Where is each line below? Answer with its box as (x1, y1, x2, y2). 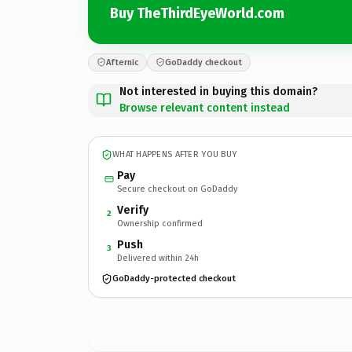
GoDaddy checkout (165, 57, 242, 68)
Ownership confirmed (117, 218, 203, 229)
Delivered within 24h (117, 252, 199, 263)
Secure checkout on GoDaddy (117, 183, 237, 194)
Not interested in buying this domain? (119, 84, 317, 98)
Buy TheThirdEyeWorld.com (110, 5, 284, 22)
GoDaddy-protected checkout (112, 273, 236, 284)
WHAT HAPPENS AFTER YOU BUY (112, 149, 237, 159)
